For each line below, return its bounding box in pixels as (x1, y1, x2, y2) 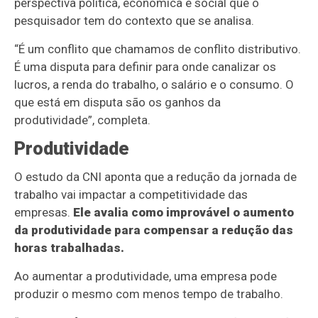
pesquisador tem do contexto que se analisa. (14, 13, 255, 28)
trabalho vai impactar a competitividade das (14, 187, 248, 202)
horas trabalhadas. (14, 241, 125, 256)
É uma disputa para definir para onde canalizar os (14, 60, 277, 75)
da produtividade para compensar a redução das (14, 223, 294, 238)
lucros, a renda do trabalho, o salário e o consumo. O (14, 77, 295, 92)
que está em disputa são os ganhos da (14, 95, 221, 110)
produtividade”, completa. (14, 113, 151, 128)
